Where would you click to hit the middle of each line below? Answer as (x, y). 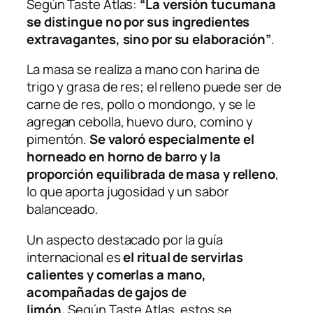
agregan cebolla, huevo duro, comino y (140, 122)
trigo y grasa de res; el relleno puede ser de (154, 87)
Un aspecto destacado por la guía (125, 239)
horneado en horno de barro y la (124, 157)
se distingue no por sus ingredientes (138, 21)
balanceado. (63, 209)
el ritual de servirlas (183, 257)
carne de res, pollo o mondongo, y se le (141, 104)
